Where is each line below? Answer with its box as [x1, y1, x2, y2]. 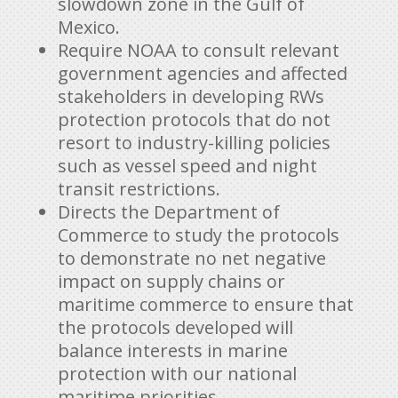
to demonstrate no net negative [57, 245, 326, 270]
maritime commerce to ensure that [57, 291, 354, 316]
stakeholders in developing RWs [57, 84, 324, 108]
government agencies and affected [57, 60, 347, 85]
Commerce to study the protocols [57, 222, 339, 247]
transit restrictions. [57, 176, 220, 201]
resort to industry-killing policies [57, 130, 330, 155]
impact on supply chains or [57, 268, 285, 293]
